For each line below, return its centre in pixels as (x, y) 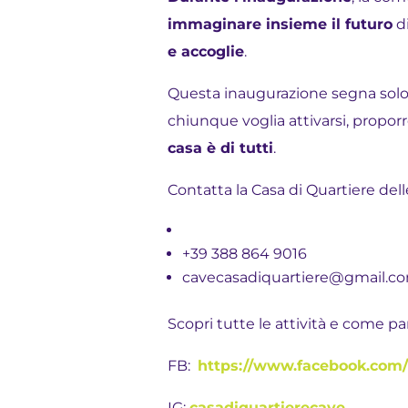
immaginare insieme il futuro (280, 25)
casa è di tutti (221, 148)
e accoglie (206, 52)
